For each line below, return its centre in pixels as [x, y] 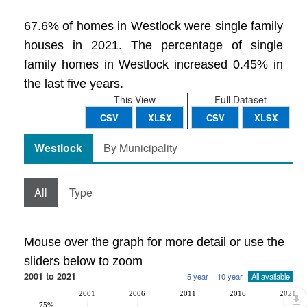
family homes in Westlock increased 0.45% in [153, 64]
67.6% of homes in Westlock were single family [153, 26]
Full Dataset [241, 99]
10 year [230, 276]
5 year [198, 276]
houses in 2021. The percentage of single [153, 45]
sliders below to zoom [83, 261]
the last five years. [74, 84]
